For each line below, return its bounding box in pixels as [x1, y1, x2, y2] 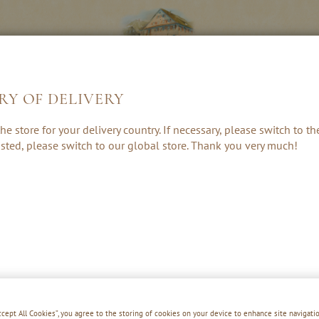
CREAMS [11, 124, 56, 137]
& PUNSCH [132, 124, 187, 137]
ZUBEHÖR [261, 124, 311, 137]
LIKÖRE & [9, 111, 59, 125]
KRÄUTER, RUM [119, 111, 201, 125]
